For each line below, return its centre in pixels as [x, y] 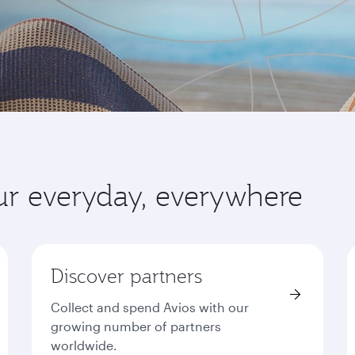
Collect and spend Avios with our [150, 307]
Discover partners [127, 276]
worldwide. [84, 345]
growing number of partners [136, 326]
